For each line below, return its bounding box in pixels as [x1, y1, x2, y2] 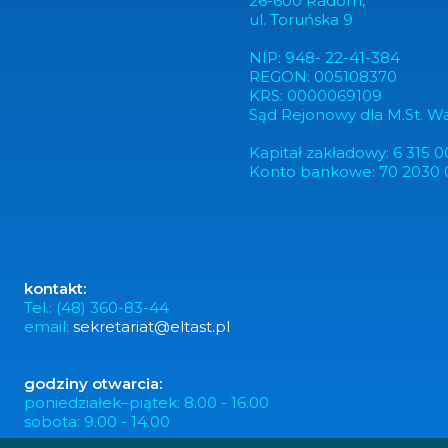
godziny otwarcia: [24, 373, 162, 393]
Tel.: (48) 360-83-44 [24, 297, 169, 317]
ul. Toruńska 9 [249, 10, 353, 30]
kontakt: [24, 278, 86, 298]
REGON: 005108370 [249, 67, 397, 87]
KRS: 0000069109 [249, 86, 382, 106]
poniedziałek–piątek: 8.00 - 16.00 [24, 392, 269, 412]
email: [24, 316, 73, 336]
